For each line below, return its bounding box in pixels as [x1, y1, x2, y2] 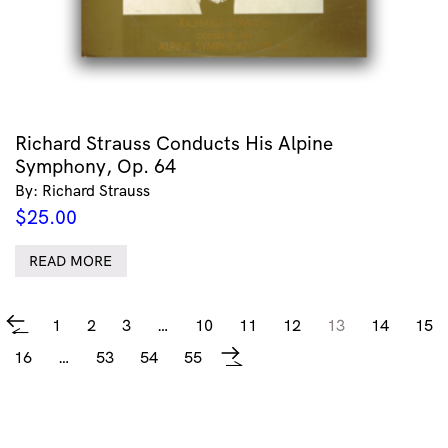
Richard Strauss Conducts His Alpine [15, 130, 333, 155]
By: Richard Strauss [15, 180, 150, 200]
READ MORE [29, 252, 113, 271]
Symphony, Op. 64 [15, 153, 176, 178]
